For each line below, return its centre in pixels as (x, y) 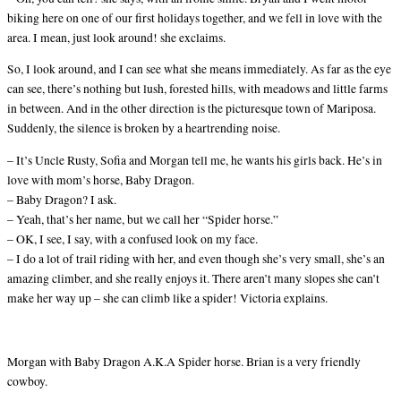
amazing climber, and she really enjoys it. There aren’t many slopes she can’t (193, 278)
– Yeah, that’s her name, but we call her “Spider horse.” (143, 219)
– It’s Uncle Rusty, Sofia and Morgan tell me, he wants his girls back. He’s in (195, 160)
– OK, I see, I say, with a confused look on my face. (132, 239)
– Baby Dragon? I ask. (62, 199)
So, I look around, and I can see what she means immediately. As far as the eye (199, 69)
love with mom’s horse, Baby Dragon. (101, 179)
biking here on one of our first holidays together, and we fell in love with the (195, 17)
